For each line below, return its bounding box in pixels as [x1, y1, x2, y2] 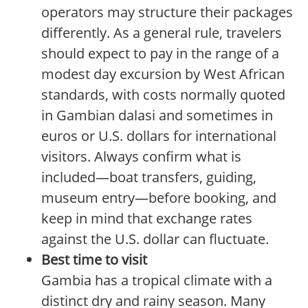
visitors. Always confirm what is [41, 147, 241, 166]
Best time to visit [41, 250, 147, 269]
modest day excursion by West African [41, 65, 285, 84]
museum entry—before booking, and [41, 188, 276, 208]
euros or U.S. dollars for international [41, 126, 276, 146]
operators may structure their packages [41, 3, 293, 22]
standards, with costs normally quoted [41, 85, 285, 104]
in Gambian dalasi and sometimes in [41, 106, 273, 125]
